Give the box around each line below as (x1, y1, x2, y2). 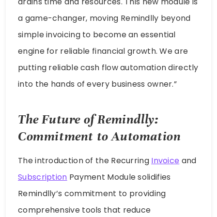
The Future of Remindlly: (18, 111, 159, 128)
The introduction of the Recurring (18, 155, 152, 167)
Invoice (151, 155, 180, 167)
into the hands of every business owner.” (18, 78, 177, 90)
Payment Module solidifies (67, 171, 171, 183)
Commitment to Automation (18, 128, 181, 145)
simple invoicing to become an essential (18, 29, 176, 40)
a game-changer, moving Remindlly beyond (18, 12, 191, 24)
